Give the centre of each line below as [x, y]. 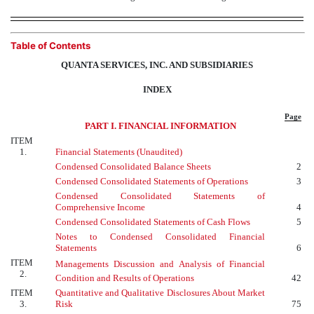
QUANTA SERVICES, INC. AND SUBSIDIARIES [157, 65]
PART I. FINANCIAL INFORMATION [160, 126]
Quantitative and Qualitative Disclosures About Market [160, 293]
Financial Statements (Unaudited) [119, 152]
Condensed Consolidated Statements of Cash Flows [153, 222]
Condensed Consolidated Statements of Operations [152, 182]
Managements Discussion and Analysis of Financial [160, 264]
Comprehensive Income [100, 207]
